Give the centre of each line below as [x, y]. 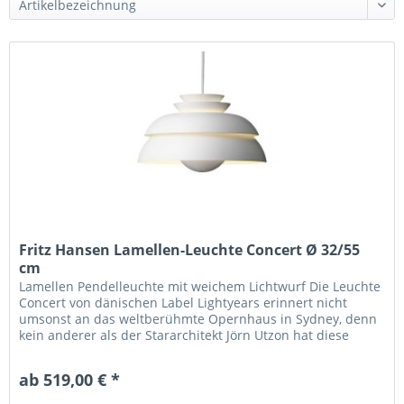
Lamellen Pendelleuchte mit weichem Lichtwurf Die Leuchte [200, 287]
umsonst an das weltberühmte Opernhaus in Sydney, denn [198, 319]
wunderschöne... [70, 352]
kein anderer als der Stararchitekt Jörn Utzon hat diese [184, 335]
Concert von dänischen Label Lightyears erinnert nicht [184, 303]
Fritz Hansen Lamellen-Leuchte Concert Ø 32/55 [190, 250]
